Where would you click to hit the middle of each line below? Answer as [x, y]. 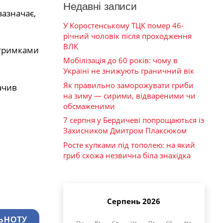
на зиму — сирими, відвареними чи [129, 95]
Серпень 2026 [134, 201]
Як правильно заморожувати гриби [128, 85]
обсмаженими [89, 106]
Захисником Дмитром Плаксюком [125, 131]
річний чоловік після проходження [127, 36]
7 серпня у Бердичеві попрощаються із [134, 120]
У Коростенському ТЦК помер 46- [123, 25]
